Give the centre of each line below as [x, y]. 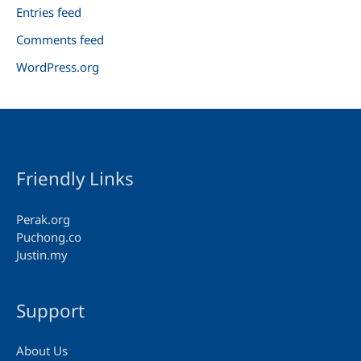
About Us [42, 351]
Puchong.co [49, 237]
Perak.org [43, 219]
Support [50, 310]
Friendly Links [75, 179]
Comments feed [60, 40]
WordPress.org [58, 66]
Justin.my [42, 254]
